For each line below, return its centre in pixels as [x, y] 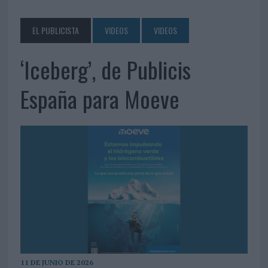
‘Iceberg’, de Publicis [105, 70]
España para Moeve [100, 99]
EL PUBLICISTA [55, 31]
